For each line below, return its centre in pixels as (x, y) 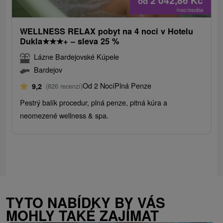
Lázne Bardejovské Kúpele (77, 57)
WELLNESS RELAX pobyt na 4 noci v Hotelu (107, 31)
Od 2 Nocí (99, 86)
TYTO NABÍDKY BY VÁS (86, 202)
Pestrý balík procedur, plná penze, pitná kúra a (94, 103)
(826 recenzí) (64, 86)
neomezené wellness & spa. (64, 115)
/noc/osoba (189, 10)
